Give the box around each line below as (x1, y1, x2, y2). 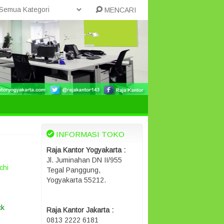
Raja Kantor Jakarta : (46, 206, 113, 214)
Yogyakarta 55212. (46, 176, 106, 184)
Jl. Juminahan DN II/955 (46, 156, 122, 164)
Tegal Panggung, (46, 166, 100, 174)
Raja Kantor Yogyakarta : (46, 146, 125, 154)
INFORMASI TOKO (54, 130, 124, 138)
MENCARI (102, 6, 136, 14)
